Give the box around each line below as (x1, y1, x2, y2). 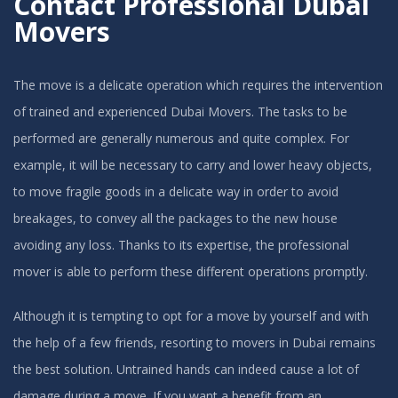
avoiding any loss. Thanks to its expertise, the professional (13, 235, 349, 253)
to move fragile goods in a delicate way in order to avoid (13, 182, 338, 200)
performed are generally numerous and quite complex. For (13, 129, 349, 147)
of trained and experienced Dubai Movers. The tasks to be (13, 102, 347, 120)
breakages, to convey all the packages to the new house (13, 209, 338, 227)
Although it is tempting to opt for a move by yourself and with (13, 306, 369, 324)
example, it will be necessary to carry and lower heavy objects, (13, 155, 372, 173)
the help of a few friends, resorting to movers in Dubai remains (13, 333, 376, 351)
